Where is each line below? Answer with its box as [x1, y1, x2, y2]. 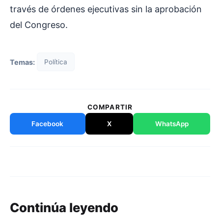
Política [44, 58, 67, 66]
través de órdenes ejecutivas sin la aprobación [10, 4, 202, 15]
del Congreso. [10, 20, 70, 30]
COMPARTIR [87, 103, 133, 111]
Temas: [10, 57, 35, 66]
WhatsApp [155, 120, 189, 128]
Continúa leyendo [10, 200, 118, 216]
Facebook [31, 120, 64, 128]
